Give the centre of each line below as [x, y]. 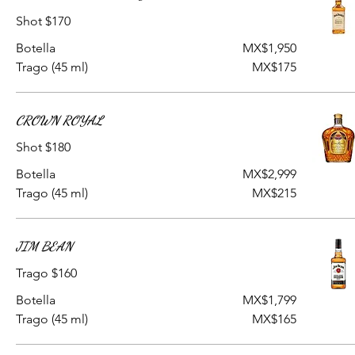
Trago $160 [46, 273]
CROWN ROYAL [59, 120]
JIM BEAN [44, 246]
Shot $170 [43, 21]
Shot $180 [43, 147]
